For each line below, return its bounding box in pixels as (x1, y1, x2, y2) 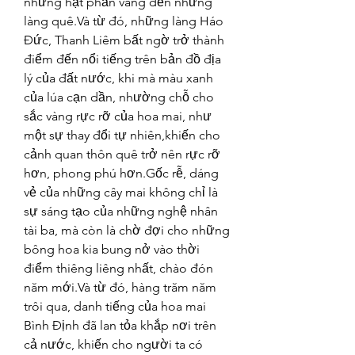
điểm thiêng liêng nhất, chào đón (24, 261, 213, 276)
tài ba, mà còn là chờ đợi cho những (24, 223, 230, 238)
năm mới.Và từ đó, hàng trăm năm (24, 280, 216, 295)
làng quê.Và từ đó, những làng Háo (24, 13, 223, 29)
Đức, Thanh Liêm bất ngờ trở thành (24, 32, 224, 48)
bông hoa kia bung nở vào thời (24, 242, 200, 257)
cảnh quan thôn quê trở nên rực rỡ (24, 147, 220, 162)
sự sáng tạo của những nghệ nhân (24, 204, 218, 219)
